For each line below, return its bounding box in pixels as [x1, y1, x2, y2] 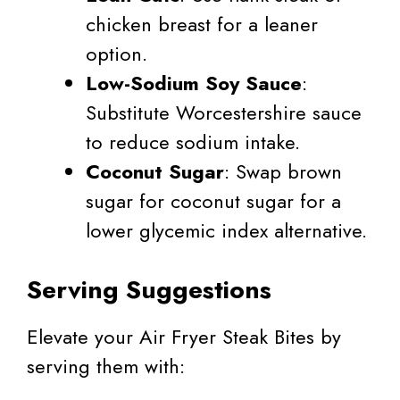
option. [86, 39, 147, 69]
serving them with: [27, 352, 185, 381]
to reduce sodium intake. [86, 128, 300, 157]
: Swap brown [224, 157, 342, 187]
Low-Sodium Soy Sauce [86, 69, 302, 98]
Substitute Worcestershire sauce [86, 98, 362, 128]
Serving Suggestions [27, 271, 271, 309]
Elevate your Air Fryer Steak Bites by [27, 322, 341, 352]
